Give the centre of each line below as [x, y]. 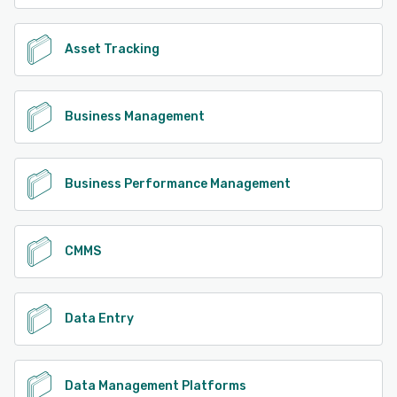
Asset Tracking [112, 50]
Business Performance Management [178, 184]
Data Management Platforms [156, 386]
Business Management [135, 117]
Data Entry [99, 319]
